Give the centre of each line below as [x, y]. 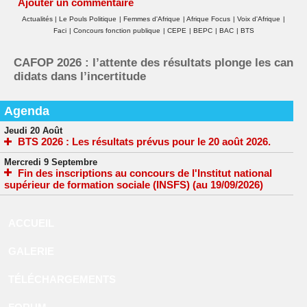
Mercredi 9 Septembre [51, 162]
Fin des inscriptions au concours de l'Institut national [145, 173]
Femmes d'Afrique [152, 19]
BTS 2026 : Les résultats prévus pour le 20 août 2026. [144, 142]
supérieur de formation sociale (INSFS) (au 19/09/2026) [134, 185]
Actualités [38, 19]
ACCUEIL [31, 223]
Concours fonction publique [116, 30]
